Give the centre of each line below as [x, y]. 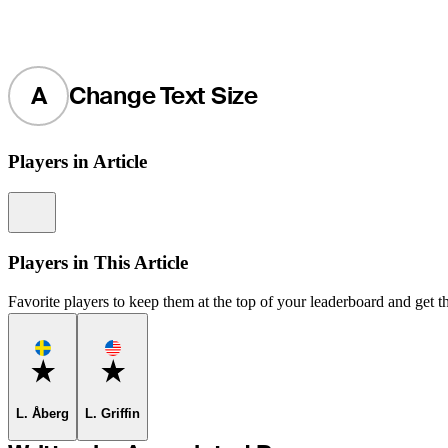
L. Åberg [42, 413]
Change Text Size [163, 96]
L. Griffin [112, 413]
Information [79, 201]
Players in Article [77, 162]
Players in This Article [98, 262]
